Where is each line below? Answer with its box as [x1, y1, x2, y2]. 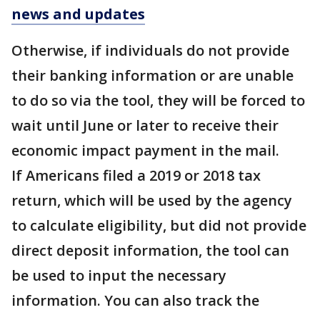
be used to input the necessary [11, 266, 226, 285]
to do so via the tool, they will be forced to [11, 91, 305, 110]
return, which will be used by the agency [11, 191, 292, 210]
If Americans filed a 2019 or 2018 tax [11, 166, 261, 185]
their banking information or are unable [11, 66, 294, 85]
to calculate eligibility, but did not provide [11, 216, 306, 235]
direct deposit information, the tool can [11, 241, 289, 260]
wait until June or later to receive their [11, 116, 279, 135]
